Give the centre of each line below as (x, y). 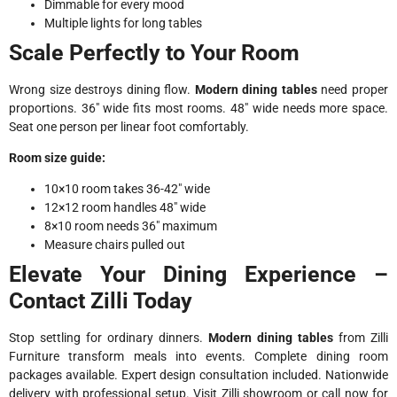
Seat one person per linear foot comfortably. (129, 126)
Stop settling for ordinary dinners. (109, 338)
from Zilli (361, 338)
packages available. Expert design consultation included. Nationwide (198, 375)
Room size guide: (57, 158)
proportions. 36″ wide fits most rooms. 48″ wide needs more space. (198, 108)
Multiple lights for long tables (123, 23)
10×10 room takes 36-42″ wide (127, 189)
